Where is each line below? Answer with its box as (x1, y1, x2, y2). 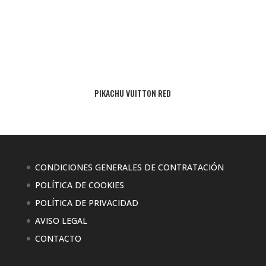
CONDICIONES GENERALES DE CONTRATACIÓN (34, 161, 224, 173)
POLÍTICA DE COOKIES (34, 179, 124, 191)
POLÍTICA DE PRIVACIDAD (34, 197, 138, 208)
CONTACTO (34, 232, 81, 244)
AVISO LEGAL (34, 214, 87, 226)
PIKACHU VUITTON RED (94, 87, 172, 100)
